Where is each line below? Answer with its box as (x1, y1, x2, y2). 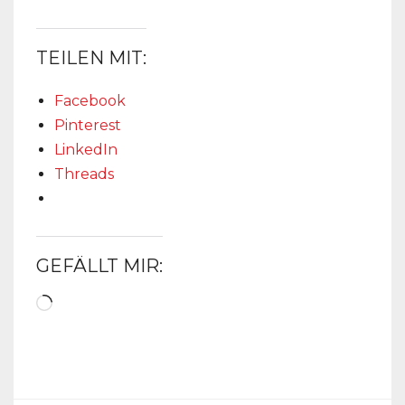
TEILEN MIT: (36, 46, 146, 69)
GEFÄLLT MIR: (36, 254, 163, 277)
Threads (54, 165, 114, 183)
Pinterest (54, 116, 121, 134)
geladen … (52, 314, 126, 332)
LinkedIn (54, 140, 118, 158)
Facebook (54, 91, 126, 109)
